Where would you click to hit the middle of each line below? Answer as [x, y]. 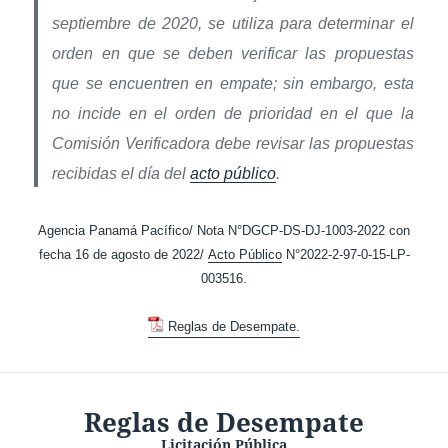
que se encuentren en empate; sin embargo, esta [233, 83]
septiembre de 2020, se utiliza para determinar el [233, 23]
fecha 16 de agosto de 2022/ [123, 254]
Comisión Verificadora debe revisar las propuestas [233, 143]
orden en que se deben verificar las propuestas [233, 53]
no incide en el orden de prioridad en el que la [233, 113]
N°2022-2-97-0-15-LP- [345, 254]
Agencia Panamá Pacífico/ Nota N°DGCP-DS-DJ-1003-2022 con [224, 230]
